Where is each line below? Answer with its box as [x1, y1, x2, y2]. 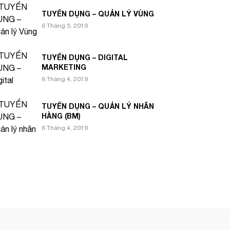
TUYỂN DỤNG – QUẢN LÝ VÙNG [42, 9, 154, 18]
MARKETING [42, 63, 86, 72]
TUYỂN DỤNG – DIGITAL [42, 53, 128, 62]
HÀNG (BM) [42, 111, 81, 121]
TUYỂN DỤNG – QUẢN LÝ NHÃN [42, 102, 154, 111]
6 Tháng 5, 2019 [42, 22, 88, 29]
